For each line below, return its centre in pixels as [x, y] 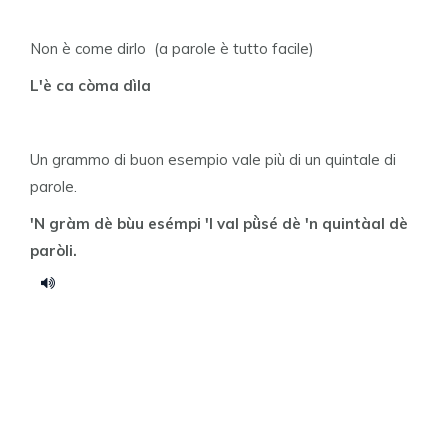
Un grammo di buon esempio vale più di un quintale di [213, 159]
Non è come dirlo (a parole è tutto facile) [172, 48]
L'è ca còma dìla [90, 85]
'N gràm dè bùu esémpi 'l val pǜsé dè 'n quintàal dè [219, 223]
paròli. [53, 250]
